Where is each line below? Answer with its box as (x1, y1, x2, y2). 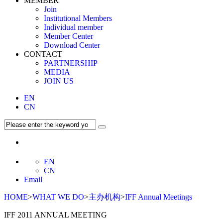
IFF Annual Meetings (125, 193, 192, 202)
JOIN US (44, 77, 74, 85)
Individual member (44, 23, 103, 31)
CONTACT (24, 50, 62, 58)
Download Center (44, 41, 100, 49)
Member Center (44, 32, 93, 40)
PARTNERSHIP (44, 59, 98, 67)
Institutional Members (44, 14, 112, 22)
